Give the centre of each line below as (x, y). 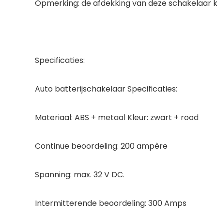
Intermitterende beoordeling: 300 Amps (111, 203)
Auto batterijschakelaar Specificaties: (106, 89)
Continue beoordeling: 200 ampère (101, 146)
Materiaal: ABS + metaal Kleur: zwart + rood (117, 117)
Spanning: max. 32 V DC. (80, 174)
